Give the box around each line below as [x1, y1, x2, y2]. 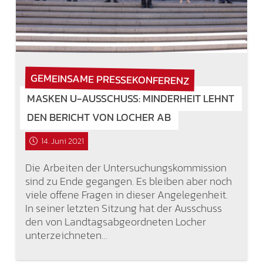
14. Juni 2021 [41, 134, 84, 147]
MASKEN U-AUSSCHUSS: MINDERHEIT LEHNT [27, 90, 235, 107]
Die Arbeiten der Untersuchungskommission [25, 159, 227, 176]
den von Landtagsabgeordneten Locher [25, 213, 206, 230]
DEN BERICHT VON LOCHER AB [27, 109, 171, 126]
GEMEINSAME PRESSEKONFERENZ [30, 69, 189, 89]
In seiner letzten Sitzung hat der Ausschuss [25, 200, 222, 216]
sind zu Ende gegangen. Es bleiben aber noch [25, 173, 232, 189]
